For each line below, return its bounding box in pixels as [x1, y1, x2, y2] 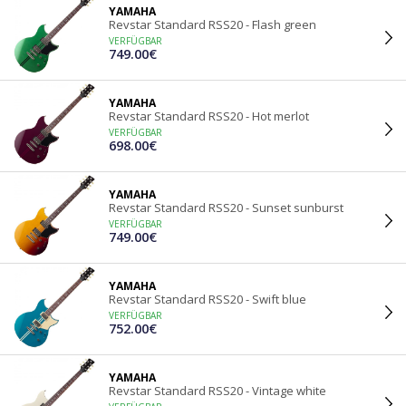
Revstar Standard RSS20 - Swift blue [109, 291, 306, 307]
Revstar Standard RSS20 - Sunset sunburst [109, 199, 343, 216]
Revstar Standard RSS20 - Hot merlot [109, 108, 309, 124]
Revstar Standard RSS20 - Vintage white [109, 382, 326, 399]
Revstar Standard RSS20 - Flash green [109, 16, 316, 33]
